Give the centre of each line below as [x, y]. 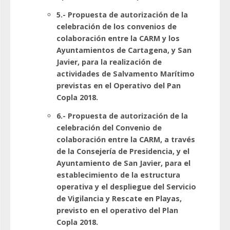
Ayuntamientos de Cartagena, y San [124, 50]
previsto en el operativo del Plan [117, 210]
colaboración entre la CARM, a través [126, 140]
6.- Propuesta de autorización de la [122, 116]
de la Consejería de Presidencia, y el [123, 151]
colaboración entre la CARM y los [118, 39]
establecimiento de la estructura [118, 175]
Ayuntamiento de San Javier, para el [123, 163]
